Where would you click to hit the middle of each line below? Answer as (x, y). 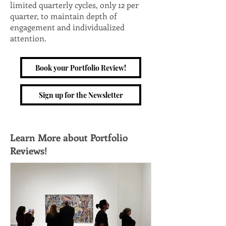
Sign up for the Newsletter (81, 95)
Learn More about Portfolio (69, 137)
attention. (28, 38)
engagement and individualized (67, 27)
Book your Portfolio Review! (81, 68)
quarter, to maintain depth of (63, 16)
